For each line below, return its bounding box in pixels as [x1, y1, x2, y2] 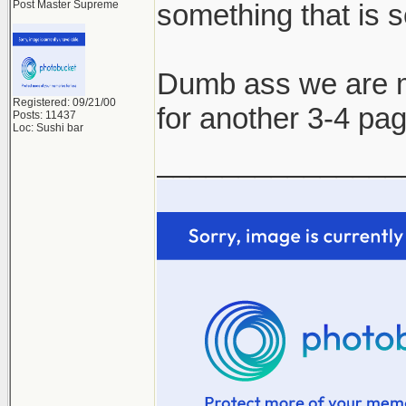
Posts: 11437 [13, 109, 76, 121]
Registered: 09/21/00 [13, 96, 116, 109]
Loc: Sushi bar [13, 121, 83, 134]
